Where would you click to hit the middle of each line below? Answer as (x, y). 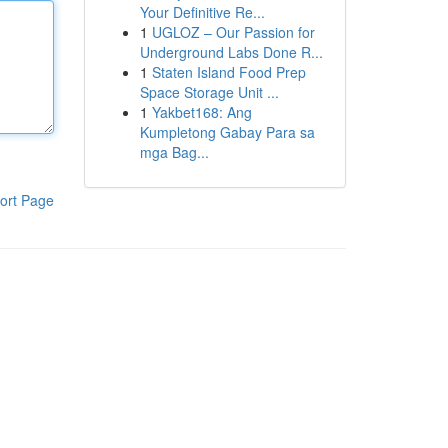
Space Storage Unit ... (209, 92)
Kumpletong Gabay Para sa (227, 132)
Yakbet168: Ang (201, 112)
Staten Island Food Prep (228, 72)
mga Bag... (174, 152)
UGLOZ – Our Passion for (233, 32)
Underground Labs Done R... (231, 52)
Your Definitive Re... (202, 12)
